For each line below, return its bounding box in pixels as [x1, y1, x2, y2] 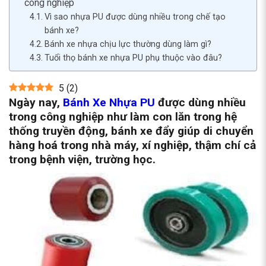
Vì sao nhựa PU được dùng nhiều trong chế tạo [44, 11, 226, 22]
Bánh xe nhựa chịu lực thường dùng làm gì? [44, 39, 211, 49]
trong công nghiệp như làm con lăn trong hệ [9, 109, 237, 123]
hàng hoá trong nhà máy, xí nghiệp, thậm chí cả [9, 138, 256, 152]
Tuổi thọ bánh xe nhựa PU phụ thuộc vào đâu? [44, 52, 222, 63]
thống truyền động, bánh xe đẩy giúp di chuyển [9, 123, 254, 138]
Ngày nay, [9, 95, 63, 109]
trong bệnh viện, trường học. [9, 152, 156, 166]
